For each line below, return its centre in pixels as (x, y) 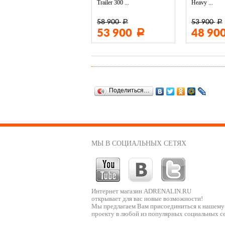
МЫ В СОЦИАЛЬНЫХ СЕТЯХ (139, 143)
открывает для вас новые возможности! (147, 199)
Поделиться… (129, 90)
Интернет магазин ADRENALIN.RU (141, 191)
